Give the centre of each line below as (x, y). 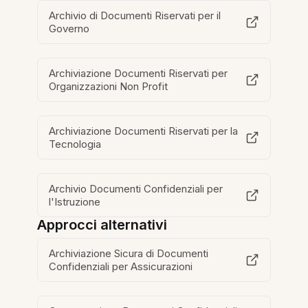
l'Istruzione (75, 202)
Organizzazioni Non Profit (109, 87)
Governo (69, 29)
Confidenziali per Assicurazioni (121, 267)
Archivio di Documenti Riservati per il (135, 16)
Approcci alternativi (102, 225)
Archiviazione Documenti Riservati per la (144, 131)
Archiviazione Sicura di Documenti (129, 254)
